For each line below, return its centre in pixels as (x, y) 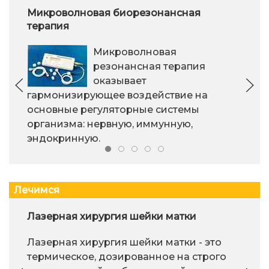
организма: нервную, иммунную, (110, 124)
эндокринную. (64, 139)
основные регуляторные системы (113, 110)
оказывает (120, 81)
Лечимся (37, 190)
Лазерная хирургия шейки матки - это (124, 242)
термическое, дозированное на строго (127, 256)
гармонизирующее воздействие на (117, 95)
